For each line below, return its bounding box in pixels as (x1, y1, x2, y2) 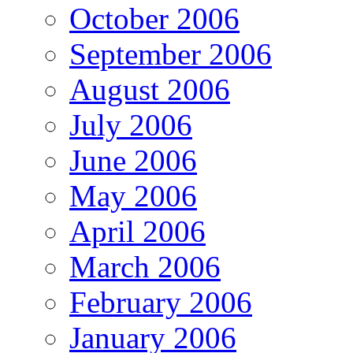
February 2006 (69, 284, 252, 319)
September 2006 (69, 36, 272, 71)
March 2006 (69, 249, 221, 284)
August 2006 (69, 72, 230, 106)
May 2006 (69, 178, 197, 213)
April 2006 (69, 214, 206, 248)
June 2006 (69, 143, 197, 177)
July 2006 (69, 107, 192, 142)
